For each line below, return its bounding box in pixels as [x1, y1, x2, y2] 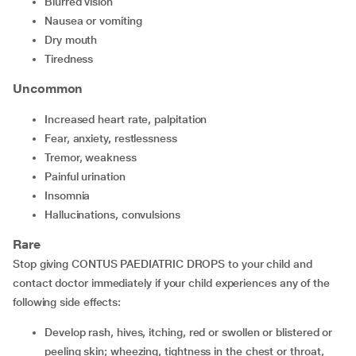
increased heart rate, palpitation [47, 113, 207, 126]
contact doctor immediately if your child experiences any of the [13, 277, 330, 289]
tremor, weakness [49, 151, 137, 164]
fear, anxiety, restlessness [50, 132, 177, 145]
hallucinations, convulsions [52, 208, 180, 221]
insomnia [47, 189, 91, 202]
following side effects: [13, 296, 122, 308]
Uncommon [13, 81, 83, 96]
